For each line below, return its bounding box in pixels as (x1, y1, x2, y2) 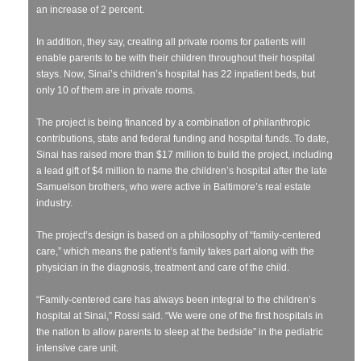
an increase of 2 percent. (36, 3, 144, 15)
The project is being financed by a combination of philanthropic (36, 116, 310, 128)
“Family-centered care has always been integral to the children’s (36, 293, 316, 305)
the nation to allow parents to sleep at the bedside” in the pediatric (36, 326, 323, 338)
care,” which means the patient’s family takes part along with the (36, 245, 314, 257)
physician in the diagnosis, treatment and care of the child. (36, 261, 289, 273)
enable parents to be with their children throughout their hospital (36, 52, 315, 64)
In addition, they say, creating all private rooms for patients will (36, 35, 305, 48)
